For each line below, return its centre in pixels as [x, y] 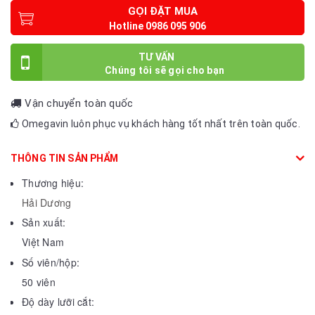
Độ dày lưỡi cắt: [58, 302]
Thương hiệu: [53, 182]
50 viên [39, 282]
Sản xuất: [44, 223]
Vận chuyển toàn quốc [79, 103]
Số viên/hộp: [51, 262]
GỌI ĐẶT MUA [163, 11]
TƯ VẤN [156, 57]
